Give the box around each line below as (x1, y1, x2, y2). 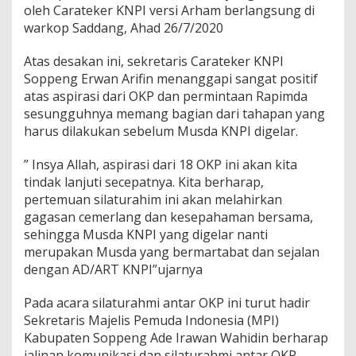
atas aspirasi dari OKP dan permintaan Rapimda (24, 87, 308, 105)
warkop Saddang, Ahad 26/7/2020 (24, 18, 223, 37)
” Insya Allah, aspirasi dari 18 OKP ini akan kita (24, 155, 297, 173)
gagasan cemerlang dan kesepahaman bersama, (24, 207, 313, 226)
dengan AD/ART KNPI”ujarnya (24, 260, 203, 278)
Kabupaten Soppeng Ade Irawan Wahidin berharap (24, 328, 328, 346)
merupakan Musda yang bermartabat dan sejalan (24, 242, 319, 261)
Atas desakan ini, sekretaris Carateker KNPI (24, 52, 284, 70)
